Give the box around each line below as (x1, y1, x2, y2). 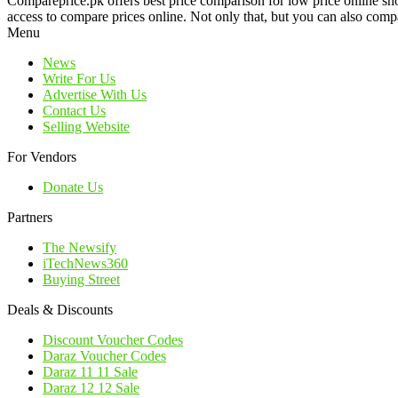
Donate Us (43, 179, 103, 195)
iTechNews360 (43, 255, 128, 271)
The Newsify (43, 239, 116, 255)
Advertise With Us (43, 86, 147, 102)
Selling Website (43, 118, 130, 134)
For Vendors (7, 148, 76, 164)
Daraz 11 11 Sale (43, 363, 138, 379)
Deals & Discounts (7, 301, 113, 317)
